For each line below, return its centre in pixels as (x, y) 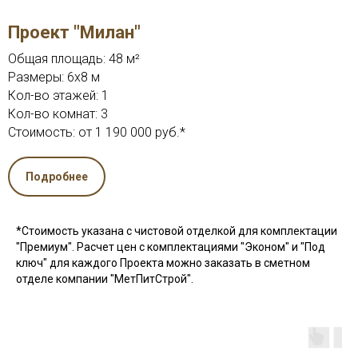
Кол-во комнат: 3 (58, 114)
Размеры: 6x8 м (54, 78)
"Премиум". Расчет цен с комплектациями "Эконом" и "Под (171, 247)
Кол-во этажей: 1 (58, 96)
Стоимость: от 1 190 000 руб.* (97, 133)
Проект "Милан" (74, 33)
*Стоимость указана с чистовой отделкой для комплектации (177, 231)
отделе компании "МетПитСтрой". (105, 278)
